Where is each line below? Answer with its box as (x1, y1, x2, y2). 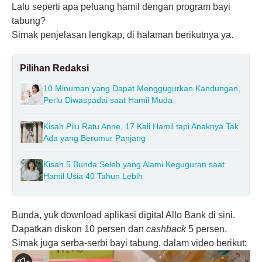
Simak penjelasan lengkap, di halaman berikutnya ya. (12, 29, 233, 40)
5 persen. (188, 223, 227, 234)
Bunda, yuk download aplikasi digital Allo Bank (12, 209, 208, 220)
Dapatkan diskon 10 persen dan (12, 223, 146, 234)
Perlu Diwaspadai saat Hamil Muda (43, 95, 173, 105)
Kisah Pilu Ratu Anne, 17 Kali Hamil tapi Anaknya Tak (43, 121, 239, 131)
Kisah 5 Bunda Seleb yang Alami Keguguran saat (43, 159, 225, 169)
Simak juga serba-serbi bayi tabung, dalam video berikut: (12, 237, 247, 248)
